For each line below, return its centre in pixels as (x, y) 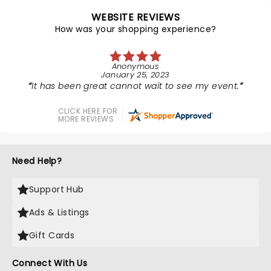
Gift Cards (52, 235)
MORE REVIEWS (86, 119)
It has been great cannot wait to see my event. (135, 86)
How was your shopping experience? (135, 29)
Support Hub (57, 189)
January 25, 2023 (135, 75)
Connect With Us (50, 263)
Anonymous (135, 66)
